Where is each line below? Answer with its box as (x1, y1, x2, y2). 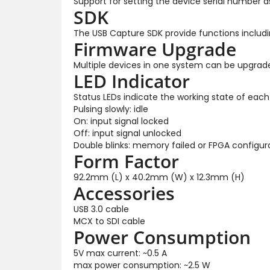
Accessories (74, 180, 175, 206)
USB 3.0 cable (74, 202, 129, 215)
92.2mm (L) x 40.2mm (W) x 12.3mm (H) (74, 171, 245, 183)
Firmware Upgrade (74, 36, 236, 61)
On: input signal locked (74, 115, 169, 127)
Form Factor (74, 148, 179, 174)
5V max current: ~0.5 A (74, 246, 167, 259)
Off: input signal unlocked (74, 127, 181, 139)
